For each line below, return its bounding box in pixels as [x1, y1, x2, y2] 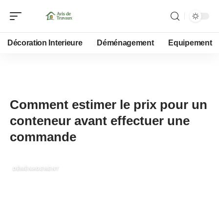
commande [10, 130, 76, 144]
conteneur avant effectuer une [10, 113, 190, 128]
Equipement [168, 39, 212, 47]
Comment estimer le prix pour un [10, 97, 207, 112]
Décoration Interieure [7, 39, 83, 47]
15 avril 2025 [24, 86, 65, 95]
